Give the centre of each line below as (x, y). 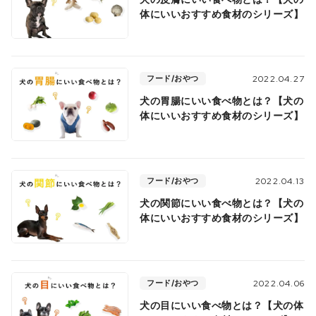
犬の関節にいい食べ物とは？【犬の (222, 202)
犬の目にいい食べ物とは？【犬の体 (222, 305)
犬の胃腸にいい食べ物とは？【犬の (222, 101)
